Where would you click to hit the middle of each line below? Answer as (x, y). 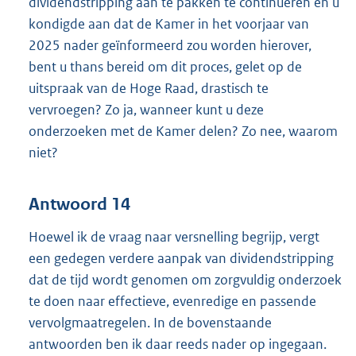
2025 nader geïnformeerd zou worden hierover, (170, 45)
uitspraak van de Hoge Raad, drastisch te (149, 88)
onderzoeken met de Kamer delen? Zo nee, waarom (183, 131)
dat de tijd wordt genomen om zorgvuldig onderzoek (185, 280)
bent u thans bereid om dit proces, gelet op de (165, 66)
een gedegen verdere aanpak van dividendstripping (181, 259)
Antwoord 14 (79, 205)
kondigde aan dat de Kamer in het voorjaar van (169, 23)
